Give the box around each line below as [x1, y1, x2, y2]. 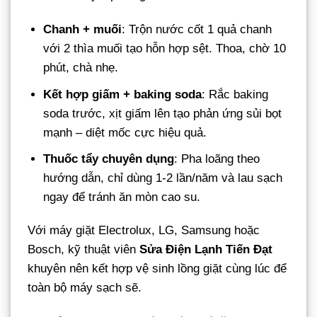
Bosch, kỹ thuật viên [28, 243, 139, 257]
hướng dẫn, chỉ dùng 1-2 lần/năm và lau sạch [43, 171, 283, 185]
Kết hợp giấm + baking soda [43, 87, 202, 101]
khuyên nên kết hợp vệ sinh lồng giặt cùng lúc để [28, 262, 287, 276]
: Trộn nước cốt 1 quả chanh [122, 23, 272, 37]
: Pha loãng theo [174, 151, 260, 166]
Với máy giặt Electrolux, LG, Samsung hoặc [28, 224, 260, 238]
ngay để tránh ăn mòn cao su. [43, 190, 201, 204]
